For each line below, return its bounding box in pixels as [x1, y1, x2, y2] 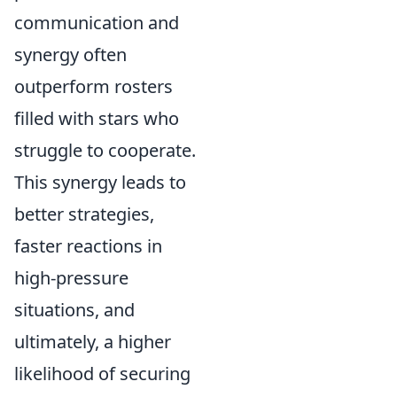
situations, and [14, 298, 135, 322]
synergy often [14, 43, 127, 66]
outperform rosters [14, 74, 173, 98]
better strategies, [14, 202, 154, 226]
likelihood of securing [14, 362, 191, 385]
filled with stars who [14, 106, 179, 130]
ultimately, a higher [14, 330, 171, 354]
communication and [14, 11, 179, 35]
